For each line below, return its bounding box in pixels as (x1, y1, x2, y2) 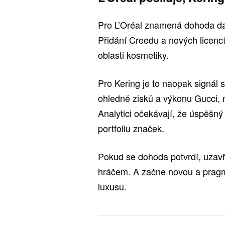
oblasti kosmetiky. (98, 48, 169, 62)
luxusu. (98, 180, 127, 193)
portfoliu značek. (98, 122, 164, 135)
